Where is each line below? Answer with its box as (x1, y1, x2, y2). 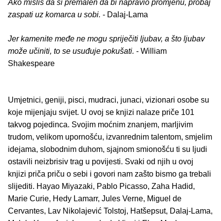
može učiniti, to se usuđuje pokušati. (8, 47, 134, 56)
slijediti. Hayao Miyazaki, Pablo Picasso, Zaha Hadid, (8, 182, 195, 191)
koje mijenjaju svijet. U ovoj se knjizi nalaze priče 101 (8, 108, 194, 117)
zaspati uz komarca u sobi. (8, 10, 101, 19)
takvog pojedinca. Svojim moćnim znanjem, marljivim (8, 120, 193, 129)
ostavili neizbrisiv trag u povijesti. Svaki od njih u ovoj (8, 157, 193, 166)
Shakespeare (8, 59, 55, 68)
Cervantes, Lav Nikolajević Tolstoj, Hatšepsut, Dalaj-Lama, (8, 207, 213, 216)
